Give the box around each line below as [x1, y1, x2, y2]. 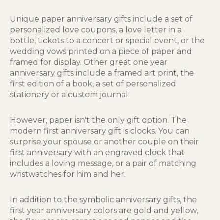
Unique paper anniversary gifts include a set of [10, 14, 192, 24]
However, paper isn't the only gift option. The [10, 115, 187, 125]
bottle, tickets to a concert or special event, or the [10, 36, 205, 45]
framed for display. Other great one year [10, 57, 167, 67]
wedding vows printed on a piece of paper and [10, 47, 192, 56]
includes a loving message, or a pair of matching [10, 159, 196, 168]
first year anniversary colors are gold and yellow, [10, 206, 198, 215]
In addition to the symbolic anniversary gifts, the [10, 195, 197, 204]
